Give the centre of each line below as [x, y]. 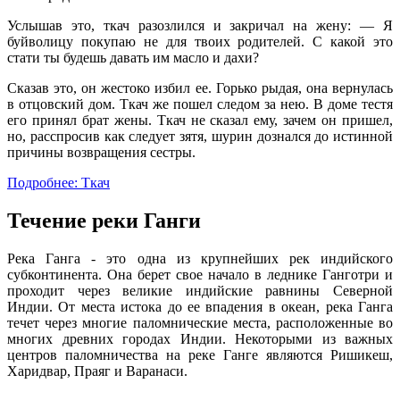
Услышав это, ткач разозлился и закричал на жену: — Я [200, 26]
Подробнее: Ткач [58, 183]
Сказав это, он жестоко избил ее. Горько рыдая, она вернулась [200, 88]
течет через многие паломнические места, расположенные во [200, 323]
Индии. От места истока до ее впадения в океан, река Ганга [200, 307]
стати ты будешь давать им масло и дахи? [133, 58]
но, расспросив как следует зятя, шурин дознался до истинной [200, 137]
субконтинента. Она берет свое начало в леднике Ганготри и [200, 275]
